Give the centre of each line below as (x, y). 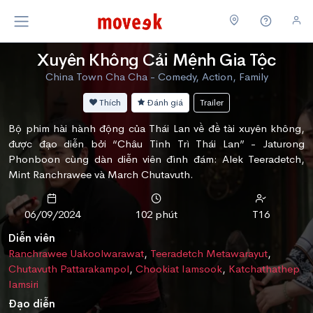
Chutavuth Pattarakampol (69, 268)
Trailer (212, 102)
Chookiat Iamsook (179, 268)
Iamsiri (23, 284)
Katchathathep (264, 268)
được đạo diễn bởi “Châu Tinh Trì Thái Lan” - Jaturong (156, 143)
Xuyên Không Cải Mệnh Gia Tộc (156, 60)
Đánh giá (164, 102)
